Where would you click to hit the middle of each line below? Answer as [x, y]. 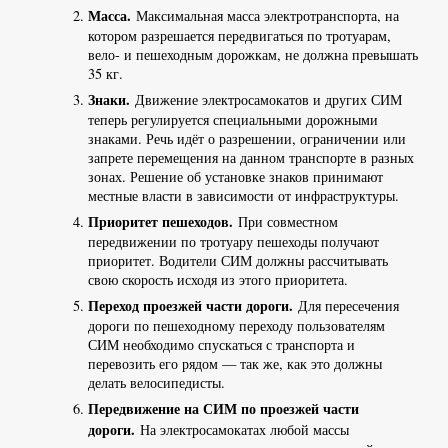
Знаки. [108, 100]
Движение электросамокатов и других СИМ [265, 100]
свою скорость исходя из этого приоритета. [217, 280]
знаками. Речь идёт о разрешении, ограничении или [246, 139]
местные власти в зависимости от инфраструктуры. [245, 196]
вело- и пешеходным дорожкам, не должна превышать [252, 55]
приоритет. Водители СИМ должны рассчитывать [237, 261]
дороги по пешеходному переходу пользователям [236, 326]
